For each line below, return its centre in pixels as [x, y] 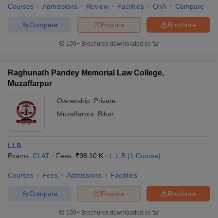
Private [105, 101]
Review [97, 6]
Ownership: [75, 101]
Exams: [20, 156]
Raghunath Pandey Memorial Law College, [86, 73]
